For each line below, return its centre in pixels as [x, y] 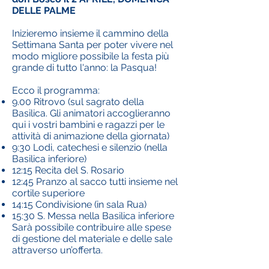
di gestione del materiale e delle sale [92, 239]
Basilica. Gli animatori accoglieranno [91, 113]
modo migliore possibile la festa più [91, 56]
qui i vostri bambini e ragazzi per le [88, 125]
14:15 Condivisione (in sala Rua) [79, 204]
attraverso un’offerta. [57, 250]
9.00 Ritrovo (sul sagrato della [78, 102]
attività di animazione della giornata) [91, 136]
